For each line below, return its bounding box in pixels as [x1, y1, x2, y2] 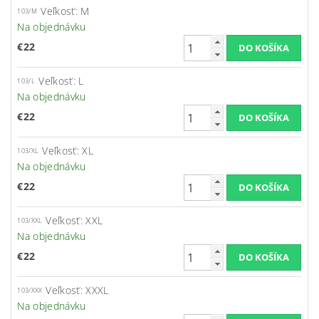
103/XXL [17, 216, 43, 226]
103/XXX [17, 286, 43, 296]
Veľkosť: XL [42, 144, 93, 158]
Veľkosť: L [38, 74, 84, 88]
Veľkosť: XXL [46, 214, 103, 228]
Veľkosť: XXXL [46, 283, 109, 298]
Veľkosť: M [41, 4, 90, 19]
